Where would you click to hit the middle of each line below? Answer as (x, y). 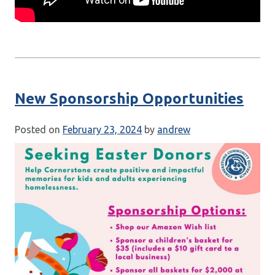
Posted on (39, 130)
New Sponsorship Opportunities (129, 99)
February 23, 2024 (102, 130)
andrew (174, 130)
